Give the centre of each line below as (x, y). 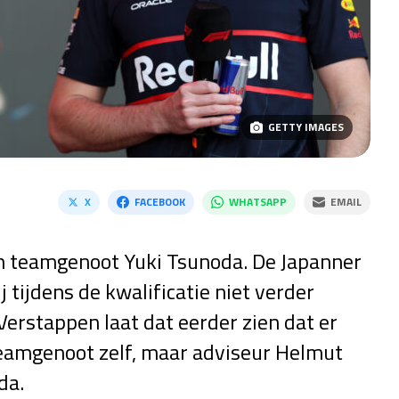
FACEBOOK (159, 202)
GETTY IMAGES (305, 127)
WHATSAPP (257, 202)
